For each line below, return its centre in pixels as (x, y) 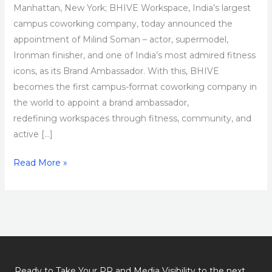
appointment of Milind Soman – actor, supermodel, (121, 40)
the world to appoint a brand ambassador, (101, 103)
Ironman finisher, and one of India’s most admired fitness (134, 56)
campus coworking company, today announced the (123, 24)
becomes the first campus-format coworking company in (135, 87)
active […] (33, 134)
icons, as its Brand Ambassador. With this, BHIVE (116, 71)
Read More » (40, 163)
